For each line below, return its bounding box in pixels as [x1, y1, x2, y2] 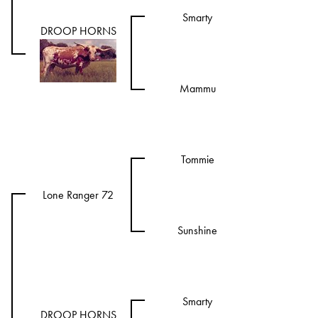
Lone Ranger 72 [43, 187, 114, 202]
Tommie [180, 152, 214, 167]
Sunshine [177, 223, 217, 238]
